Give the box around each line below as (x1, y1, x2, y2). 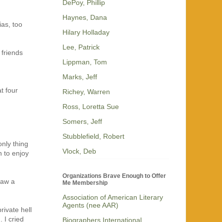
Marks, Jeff (62, 73, 97, 81)
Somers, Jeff (62, 117, 102, 126)
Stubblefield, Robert (62, 132, 124, 141)
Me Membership (62, 179, 108, 187)
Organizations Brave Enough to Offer (62, 172, 166, 180)
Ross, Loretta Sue (62, 103, 119, 111)
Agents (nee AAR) (62, 201, 118, 210)
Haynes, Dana (62, 13, 107, 22)
